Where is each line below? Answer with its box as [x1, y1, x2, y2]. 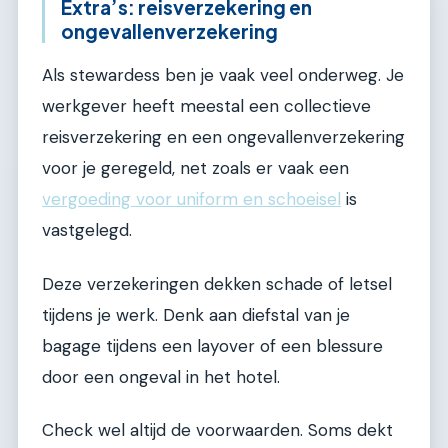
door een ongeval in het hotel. [42, 365, 280, 388]
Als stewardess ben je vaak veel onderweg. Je [42, 64, 404, 87]
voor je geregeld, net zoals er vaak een [42, 157, 349, 180]
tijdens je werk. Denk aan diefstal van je [42, 303, 350, 326]
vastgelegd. [42, 219, 132, 242]
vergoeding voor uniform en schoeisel [42, 188, 341, 211]
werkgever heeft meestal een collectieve [42, 95, 371, 118]
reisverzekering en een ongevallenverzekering [42, 126, 405, 149]
